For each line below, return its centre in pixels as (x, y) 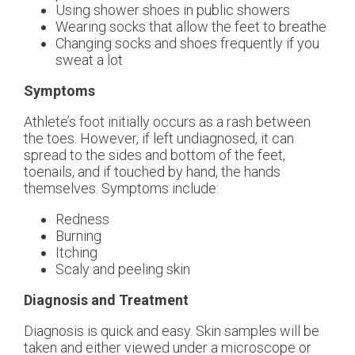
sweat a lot (89, 60)
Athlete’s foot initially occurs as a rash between (167, 122)
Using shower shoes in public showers (173, 10)
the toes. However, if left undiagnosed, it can (159, 139)
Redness (82, 219)
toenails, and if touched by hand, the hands (152, 172)
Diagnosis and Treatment (106, 300)
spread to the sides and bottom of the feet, (155, 155)
